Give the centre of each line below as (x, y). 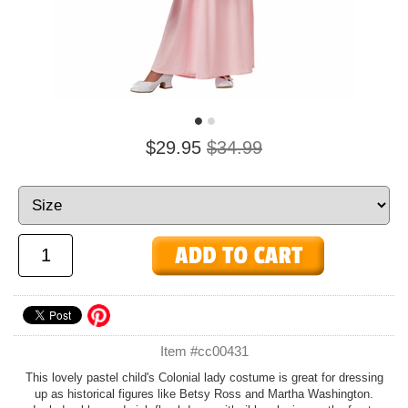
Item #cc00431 (204, 351)
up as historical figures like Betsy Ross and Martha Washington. (204, 394)
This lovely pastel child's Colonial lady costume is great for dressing (204, 377)
